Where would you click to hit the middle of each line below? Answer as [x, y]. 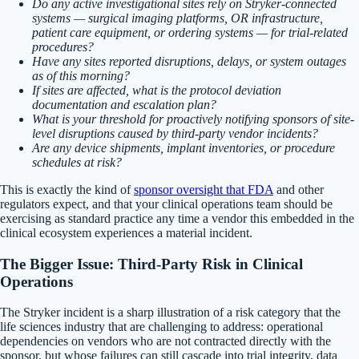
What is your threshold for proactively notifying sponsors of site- [193, 119]
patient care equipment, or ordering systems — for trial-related [190, 32]
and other [298, 189]
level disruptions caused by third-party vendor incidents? [175, 133]
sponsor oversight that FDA [204, 189]
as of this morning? [81, 75]
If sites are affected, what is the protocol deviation [157, 90]
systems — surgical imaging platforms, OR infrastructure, [177, 18]
